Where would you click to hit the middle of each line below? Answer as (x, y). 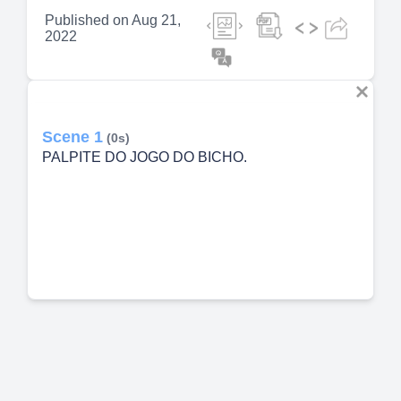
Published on (87, 21)
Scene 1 (73, 137)
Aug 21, (156, 21)
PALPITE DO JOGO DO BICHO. (145, 158)
